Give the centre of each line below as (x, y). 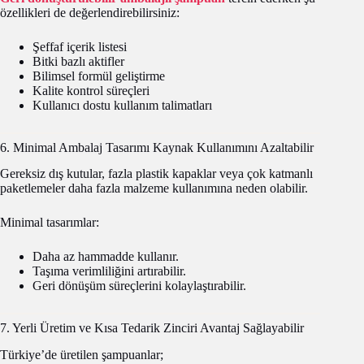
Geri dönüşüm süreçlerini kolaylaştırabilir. (139, 286)
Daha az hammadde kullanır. (106, 257)
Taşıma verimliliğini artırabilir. (109, 271)
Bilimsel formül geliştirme (99, 76)
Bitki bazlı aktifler (78, 61)
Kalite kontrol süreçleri (91, 90)
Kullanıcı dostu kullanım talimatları (122, 105)
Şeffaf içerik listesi (80, 46)
